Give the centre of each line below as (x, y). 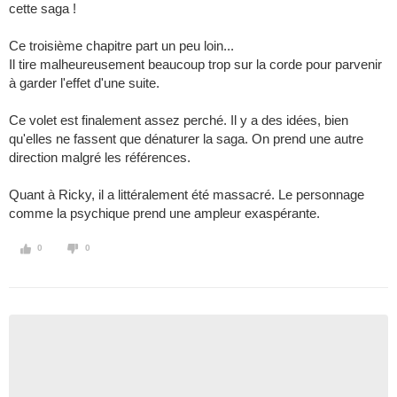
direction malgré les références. (100, 158)
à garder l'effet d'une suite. (84, 83)
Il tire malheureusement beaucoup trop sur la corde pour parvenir (195, 65)
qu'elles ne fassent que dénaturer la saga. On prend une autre (186, 139)
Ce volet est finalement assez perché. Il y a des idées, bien (179, 121)
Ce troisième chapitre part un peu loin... (121, 46)
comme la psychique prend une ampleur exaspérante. (164, 214)
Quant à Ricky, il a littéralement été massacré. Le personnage (187, 195)
